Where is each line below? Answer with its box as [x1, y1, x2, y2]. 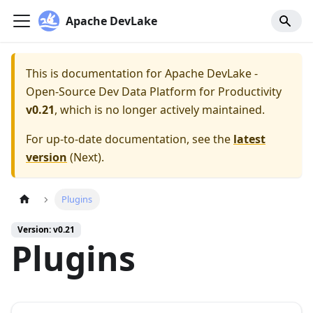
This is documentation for [26, 66, 165, 81]
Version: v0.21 [17, 224, 75, 236]
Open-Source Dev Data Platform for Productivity [26, 84, 282, 99]
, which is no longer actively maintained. [54, 102, 265, 117]
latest [233, 131, 265, 147]
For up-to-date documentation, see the [26, 131, 233, 147]
